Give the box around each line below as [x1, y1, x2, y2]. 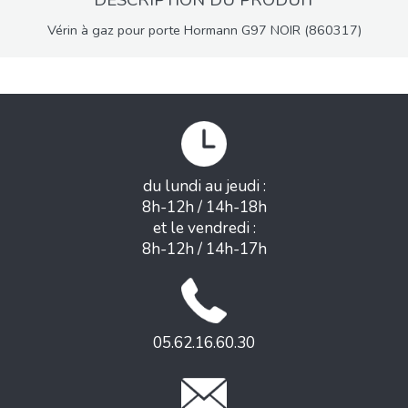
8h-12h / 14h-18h [141, 197, 267, 219]
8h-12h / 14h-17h [141, 239, 267, 260]
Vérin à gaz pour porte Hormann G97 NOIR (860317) [46, 21, 362, 40]
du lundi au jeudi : [142, 176, 266, 198]
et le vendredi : [152, 218, 256, 240]
